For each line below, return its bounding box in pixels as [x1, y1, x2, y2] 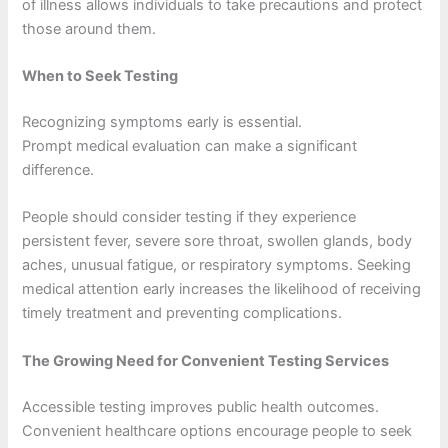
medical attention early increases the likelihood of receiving [22, 280, 422, 299]
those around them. [22, 19, 157, 38]
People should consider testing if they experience [22, 208, 357, 227]
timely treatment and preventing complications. [22, 304, 343, 323]
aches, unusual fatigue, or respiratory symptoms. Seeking [22, 256, 412, 275]
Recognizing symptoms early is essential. [22, 113, 303, 131]
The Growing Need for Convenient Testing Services [22, 351, 390, 370]
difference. [22, 161, 95, 179]
